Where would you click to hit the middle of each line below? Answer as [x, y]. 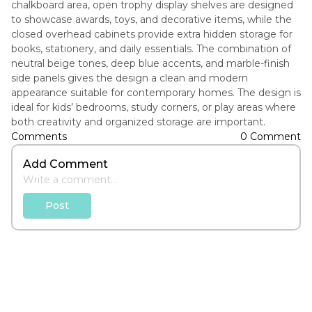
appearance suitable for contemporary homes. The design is [156, 93]
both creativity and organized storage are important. [138, 122]
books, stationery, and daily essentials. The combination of [151, 49]
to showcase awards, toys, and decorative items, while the [151, 19]
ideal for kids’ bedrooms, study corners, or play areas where [154, 107]
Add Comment [65, 164]
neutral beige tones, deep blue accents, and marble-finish [150, 63]
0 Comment [271, 136]
